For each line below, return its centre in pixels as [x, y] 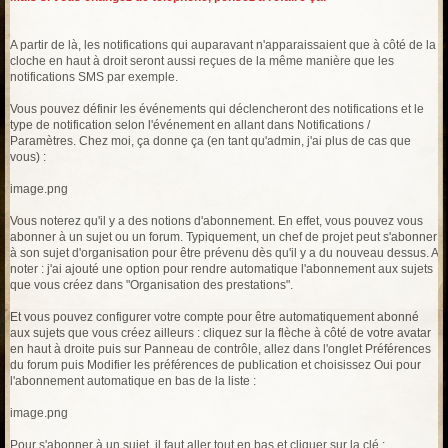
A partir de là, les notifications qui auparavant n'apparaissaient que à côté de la [223, 45]
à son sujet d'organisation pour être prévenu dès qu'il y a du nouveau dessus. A [224, 253]
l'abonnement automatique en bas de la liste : [133, 381]
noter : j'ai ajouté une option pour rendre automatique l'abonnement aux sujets [221, 269]
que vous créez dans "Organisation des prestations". [151, 285]
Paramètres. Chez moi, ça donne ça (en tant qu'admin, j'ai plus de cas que [210, 141]
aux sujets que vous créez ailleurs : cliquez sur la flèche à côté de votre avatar [220, 333]
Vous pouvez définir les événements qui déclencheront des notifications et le [217, 109]
